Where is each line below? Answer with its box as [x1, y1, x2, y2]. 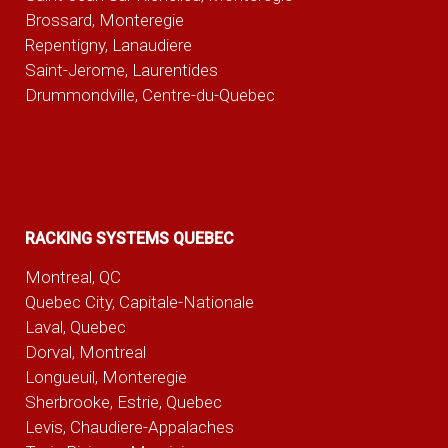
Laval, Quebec [24, 317, 126, 338]
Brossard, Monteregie [24, 10, 184, 31]
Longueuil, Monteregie [24, 367, 187, 388]
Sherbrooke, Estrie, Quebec [24, 392, 222, 413]
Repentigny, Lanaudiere [24, 35, 192, 56]
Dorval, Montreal [24, 342, 146, 363]
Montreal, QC [24, 267, 121, 288]
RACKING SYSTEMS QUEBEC [24, 228, 234, 248]
